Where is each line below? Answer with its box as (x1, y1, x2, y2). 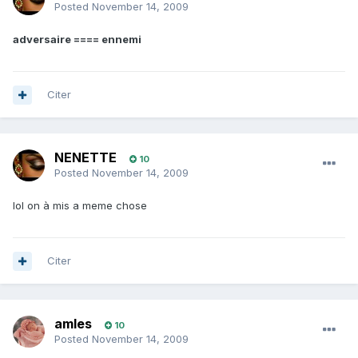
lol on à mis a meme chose (13, 199, 147, 213)
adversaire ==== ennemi (13, 33, 141, 46)
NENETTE (54, 149, 117, 166)
